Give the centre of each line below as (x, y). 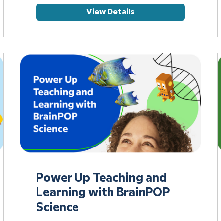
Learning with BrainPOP (103, 193)
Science (57, 208)
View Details (110, 12)
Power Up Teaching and (101, 178)
